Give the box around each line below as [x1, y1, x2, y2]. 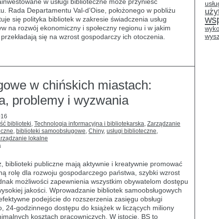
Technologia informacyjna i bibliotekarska [34, 120, 144, 127]
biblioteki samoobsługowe [16, 128, 86, 134]
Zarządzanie [147, 120, 180, 127]
